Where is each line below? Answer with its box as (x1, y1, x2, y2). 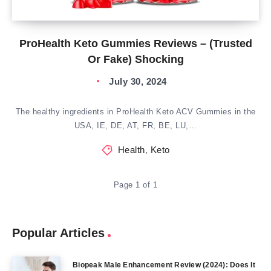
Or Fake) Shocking (87, 53, 184, 65)
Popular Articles (12, 226, 105, 240)
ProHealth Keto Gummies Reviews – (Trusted (19, 38, 252, 50)
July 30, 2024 (109, 76, 167, 87)
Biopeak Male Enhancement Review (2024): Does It (73, 261, 255, 269)
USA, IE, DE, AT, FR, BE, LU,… (74, 121, 197, 130)
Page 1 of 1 (113, 180, 158, 189)
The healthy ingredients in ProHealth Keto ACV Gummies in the (15, 107, 256, 116)
